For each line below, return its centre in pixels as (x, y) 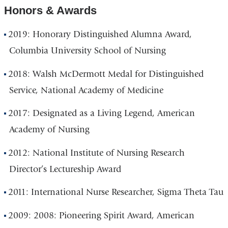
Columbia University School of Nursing (87, 51)
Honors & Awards (50, 11)
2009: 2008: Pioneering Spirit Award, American (102, 215)
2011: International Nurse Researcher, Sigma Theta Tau (116, 192)
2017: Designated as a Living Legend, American (102, 113)
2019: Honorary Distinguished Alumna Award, (100, 35)
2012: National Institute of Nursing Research (97, 153)
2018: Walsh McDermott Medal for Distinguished (106, 74)
